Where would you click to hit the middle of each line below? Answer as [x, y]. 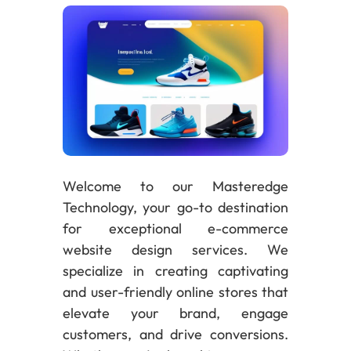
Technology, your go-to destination [175, 207]
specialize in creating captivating [175, 270]
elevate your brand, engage [175, 313]
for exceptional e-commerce [175, 228]
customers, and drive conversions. [175, 334]
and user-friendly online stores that [175, 291]
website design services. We [175, 249]
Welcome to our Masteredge [175, 186]
